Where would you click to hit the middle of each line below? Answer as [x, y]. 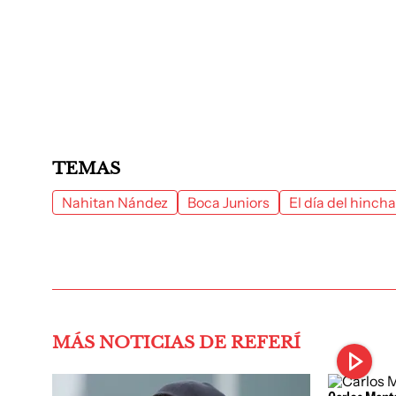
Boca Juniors [228, 202]
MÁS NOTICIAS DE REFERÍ [176, 343]
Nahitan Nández [115, 202]
